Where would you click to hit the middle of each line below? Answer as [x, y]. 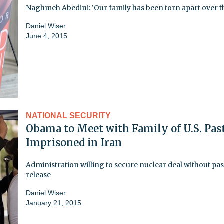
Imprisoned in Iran [74, 142]
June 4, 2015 [47, 36]
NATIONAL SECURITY [68, 115]
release [38, 175]
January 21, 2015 [54, 203]
